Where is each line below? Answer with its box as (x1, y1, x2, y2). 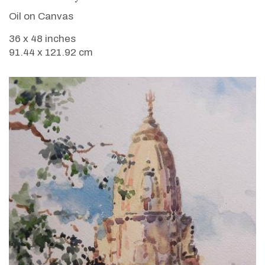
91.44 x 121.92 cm (9, 46, 93, 58)
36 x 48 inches (9, 33, 76, 44)
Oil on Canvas (9, 10, 73, 22)
